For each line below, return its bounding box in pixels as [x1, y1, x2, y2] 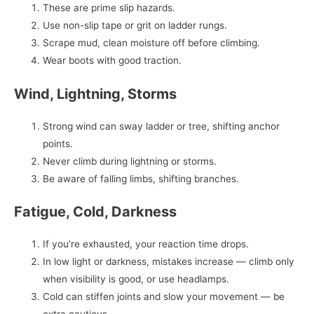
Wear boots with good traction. [43, 55, 182, 67]
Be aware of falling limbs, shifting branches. [43, 172, 240, 184]
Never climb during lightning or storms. [43, 155, 217, 167]
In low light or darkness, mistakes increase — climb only [43, 256, 295, 268]
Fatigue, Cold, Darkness [14, 203, 177, 221]
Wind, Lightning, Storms [14, 85, 177, 102]
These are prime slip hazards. [43, 2, 176, 14]
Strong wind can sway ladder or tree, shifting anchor [43, 120, 280, 132]
